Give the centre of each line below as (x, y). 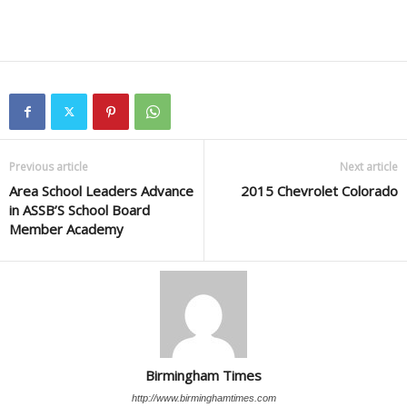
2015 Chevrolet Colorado (319, 191)
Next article (369, 167)
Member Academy (66, 229)
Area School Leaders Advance (101, 191)
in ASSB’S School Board (79, 210)
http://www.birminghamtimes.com (203, 398)
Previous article (49, 167)
